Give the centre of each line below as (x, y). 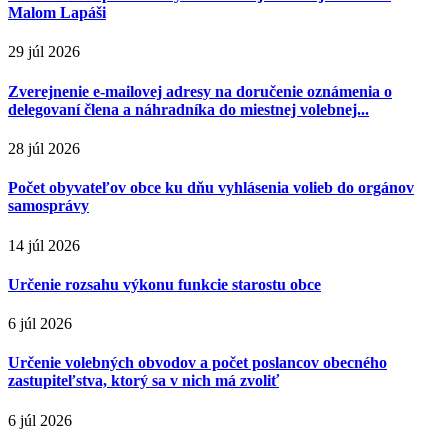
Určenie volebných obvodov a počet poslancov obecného (197, 363)
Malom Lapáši (57, 13)
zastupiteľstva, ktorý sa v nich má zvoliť (143, 381)
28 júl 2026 (44, 148)
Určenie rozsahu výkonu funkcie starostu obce (164, 284)
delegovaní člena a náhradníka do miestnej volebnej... (188, 109)
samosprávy (48, 206)
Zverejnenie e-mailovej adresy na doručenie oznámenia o (200, 91)
